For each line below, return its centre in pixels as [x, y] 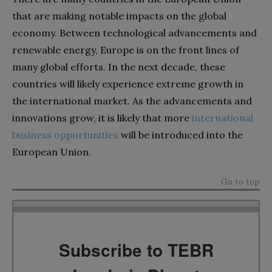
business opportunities [65, 135]
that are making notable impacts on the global [119, 16]
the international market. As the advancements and [132, 101]
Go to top [240, 182]
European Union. [52, 152]
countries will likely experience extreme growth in [128, 84]
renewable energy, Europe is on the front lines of [126, 50]
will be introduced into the [181, 135]
